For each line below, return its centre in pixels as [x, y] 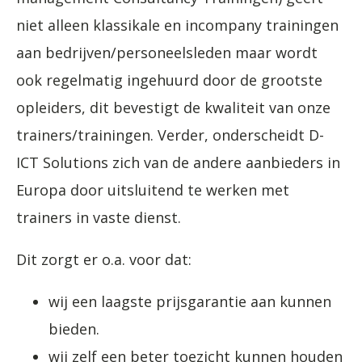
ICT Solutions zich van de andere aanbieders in [178, 162]
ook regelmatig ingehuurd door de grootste [169, 80]
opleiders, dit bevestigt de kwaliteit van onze [173, 107]
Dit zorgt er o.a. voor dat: [104, 259]
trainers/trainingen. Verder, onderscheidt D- [170, 135]
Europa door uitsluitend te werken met [153, 189]
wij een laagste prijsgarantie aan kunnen [190, 301]
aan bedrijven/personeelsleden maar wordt [167, 52]
